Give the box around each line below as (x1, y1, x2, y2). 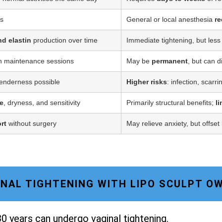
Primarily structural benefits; (126, 99, 216, 107)
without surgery (6, 119, 56, 128)
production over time (31, 36, 98, 45)
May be (126, 57, 152, 65)
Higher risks (126, 78, 167, 86)
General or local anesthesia (126, 15, 215, 24)
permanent (152, 57, 188, 65)
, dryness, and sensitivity (3, 99, 80, 107)
